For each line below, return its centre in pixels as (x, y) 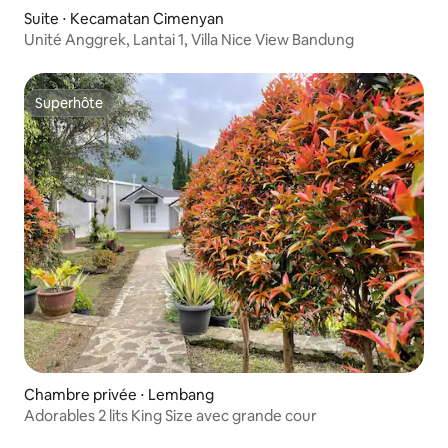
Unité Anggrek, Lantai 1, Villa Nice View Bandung (189, 39)
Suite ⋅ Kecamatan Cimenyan (124, 18)
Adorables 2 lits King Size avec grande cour (170, 415)
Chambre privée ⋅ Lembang (119, 394)
